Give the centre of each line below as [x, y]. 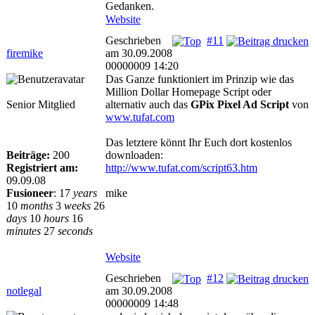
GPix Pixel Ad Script [240, 104]
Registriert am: [42, 168]
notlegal [24, 291]
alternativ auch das [148, 104]
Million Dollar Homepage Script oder [188, 92]
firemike [25, 53]
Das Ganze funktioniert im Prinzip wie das [200, 79]
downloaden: [134, 155]
